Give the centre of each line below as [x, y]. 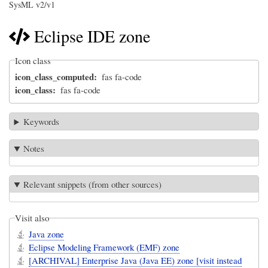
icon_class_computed [55, 77]
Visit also [32, 218]
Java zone [47, 234]
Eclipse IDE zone [92, 36]
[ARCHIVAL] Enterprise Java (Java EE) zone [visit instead [135, 261]
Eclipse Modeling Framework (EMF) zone [104, 247]
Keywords [42, 122]
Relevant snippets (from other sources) [93, 185]
